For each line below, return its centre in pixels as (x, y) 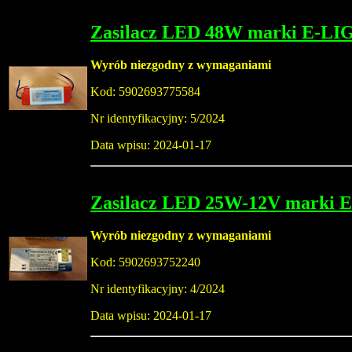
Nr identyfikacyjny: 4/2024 (158, 289)
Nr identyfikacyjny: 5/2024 (158, 119)
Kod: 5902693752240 (145, 262)
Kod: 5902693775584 (145, 92)
